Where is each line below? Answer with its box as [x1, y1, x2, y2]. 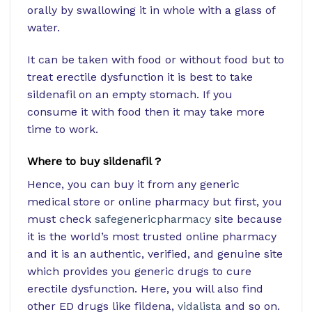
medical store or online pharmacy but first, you [27, 194, 282, 208]
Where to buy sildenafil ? [27, 154, 161, 168]
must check [27, 212, 95, 226]
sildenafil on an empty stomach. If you [27, 87, 233, 101]
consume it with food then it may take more [27, 104, 265, 118]
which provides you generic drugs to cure [27, 264, 251, 278]
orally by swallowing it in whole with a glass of [27, 3, 275, 17]
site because [211, 212, 282, 226]
